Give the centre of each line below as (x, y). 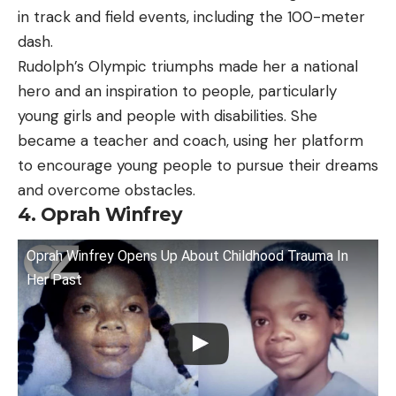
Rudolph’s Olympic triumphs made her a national (188, 67)
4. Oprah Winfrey (100, 215)
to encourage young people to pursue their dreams (198, 166)
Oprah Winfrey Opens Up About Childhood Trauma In (187, 256)
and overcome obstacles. (107, 190)
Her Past (54, 280)
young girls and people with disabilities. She (168, 116)
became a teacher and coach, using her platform (190, 141)
